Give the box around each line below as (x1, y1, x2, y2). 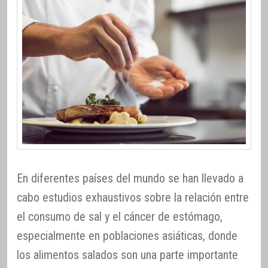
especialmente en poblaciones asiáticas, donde (17, 229, 237, 243)
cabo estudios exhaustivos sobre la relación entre (17, 190, 249, 205)
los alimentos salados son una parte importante (17, 248, 238, 262)
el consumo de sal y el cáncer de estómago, (17, 209, 223, 224)
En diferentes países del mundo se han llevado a (17, 171, 243, 185)
